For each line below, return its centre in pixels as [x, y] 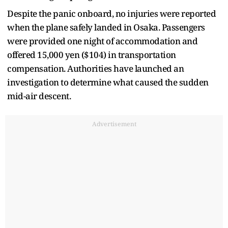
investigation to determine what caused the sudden [108, 82]
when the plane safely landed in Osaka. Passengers [106, 27]
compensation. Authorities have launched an [95, 68]
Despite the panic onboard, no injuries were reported [111, 13]
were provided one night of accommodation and [102, 41]
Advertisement [114, 124]
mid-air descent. [39, 96]
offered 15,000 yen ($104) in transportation [92, 54]
